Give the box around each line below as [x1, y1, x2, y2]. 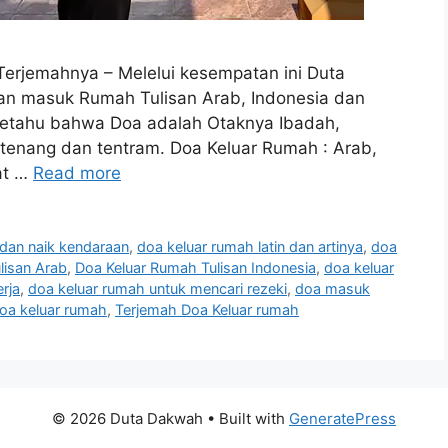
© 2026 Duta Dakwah [52, 409, 203, 428]
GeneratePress [289, 409, 396, 428]
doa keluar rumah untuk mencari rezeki [28, 280, 287, 298]
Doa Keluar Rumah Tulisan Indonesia [75, 259, 316, 277]
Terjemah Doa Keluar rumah [115, 301, 299, 319]
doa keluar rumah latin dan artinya [137, 238, 364, 256]
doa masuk [295, 280, 370, 298]
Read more [33, 163, 121, 184]
